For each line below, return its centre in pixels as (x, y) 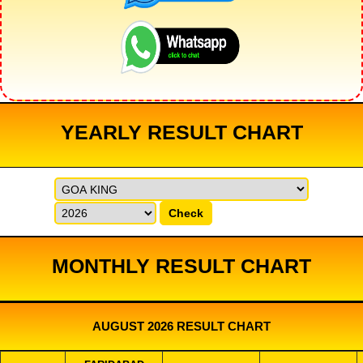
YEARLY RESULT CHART (181, 132)
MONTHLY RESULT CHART (181, 265)
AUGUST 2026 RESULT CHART (181, 326)
